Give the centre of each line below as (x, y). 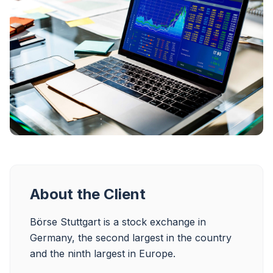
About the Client (88, 194)
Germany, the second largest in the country (132, 237)
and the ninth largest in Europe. (103, 253)
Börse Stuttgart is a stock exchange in (119, 222)
